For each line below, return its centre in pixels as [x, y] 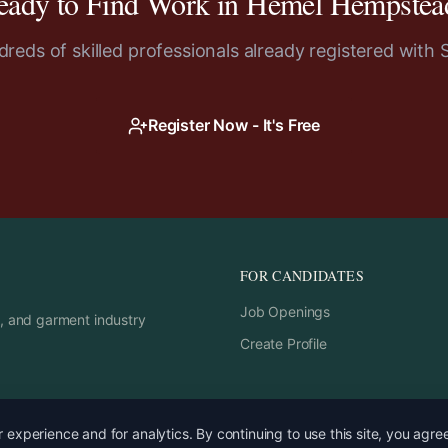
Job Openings [285, 311]
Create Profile [283, 343]
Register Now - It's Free [234, 125]
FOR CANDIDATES [302, 275]
